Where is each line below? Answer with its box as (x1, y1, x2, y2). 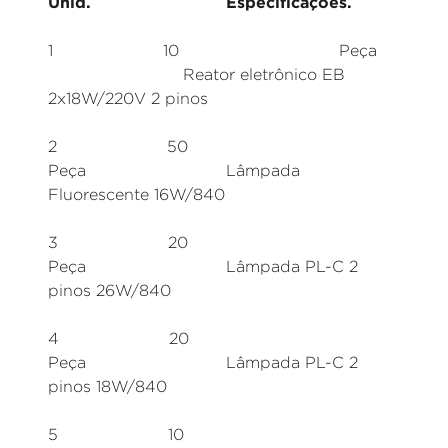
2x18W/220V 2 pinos (48, 90, 208, 107)
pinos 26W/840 (48, 282, 171, 299)
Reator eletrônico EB (48, 66, 345, 83)
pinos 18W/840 (48, 378, 167, 395)
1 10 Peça (48, 42, 377, 59)
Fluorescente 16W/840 (48, 186, 225, 203)
